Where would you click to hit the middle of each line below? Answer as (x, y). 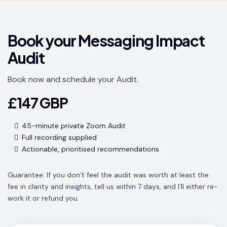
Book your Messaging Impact (106, 41)
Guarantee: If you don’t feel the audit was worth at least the (108, 175)
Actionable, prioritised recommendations (90, 149)
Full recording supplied (59, 137)
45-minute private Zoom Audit (74, 126)
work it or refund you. (43, 198)
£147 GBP (38, 103)
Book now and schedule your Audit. (73, 79)
